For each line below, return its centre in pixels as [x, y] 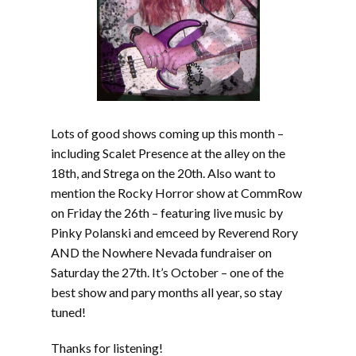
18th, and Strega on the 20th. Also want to [163, 173]
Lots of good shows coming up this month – [167, 133]
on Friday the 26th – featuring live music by [167, 213]
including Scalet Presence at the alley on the [168, 153]
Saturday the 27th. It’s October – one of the [167, 272]
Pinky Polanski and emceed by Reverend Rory [174, 232]
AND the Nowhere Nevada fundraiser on [161, 252]
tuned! [68, 312]
